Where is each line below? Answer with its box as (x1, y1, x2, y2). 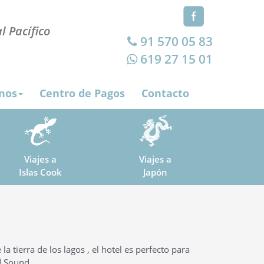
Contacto (141, 86, 189, 101)
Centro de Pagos (39, 86, 125, 101)
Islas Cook (19, 166, 62, 179)
